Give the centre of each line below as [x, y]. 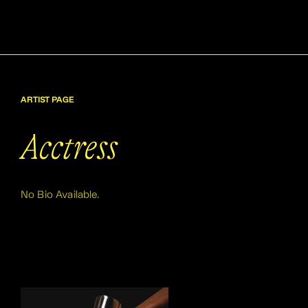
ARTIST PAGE [47, 100]
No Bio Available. [60, 195]
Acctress [69, 147]
